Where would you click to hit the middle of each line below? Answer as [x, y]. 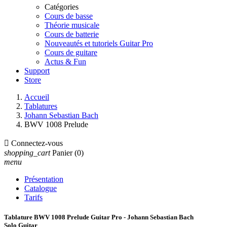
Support [37, 71]
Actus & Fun [65, 62]
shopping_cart [27, 153]
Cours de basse [69, 16]
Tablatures [41, 106]
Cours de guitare [71, 52]
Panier [62, 153]
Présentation [44, 179]
